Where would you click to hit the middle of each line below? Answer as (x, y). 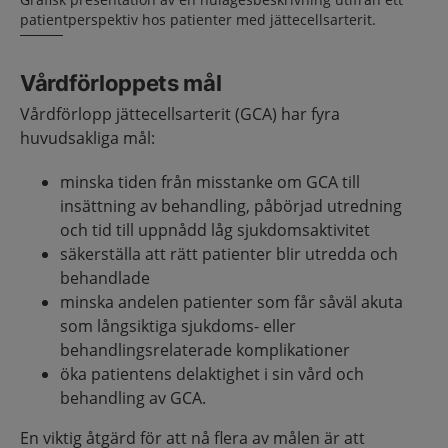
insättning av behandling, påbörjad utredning (231, 205)
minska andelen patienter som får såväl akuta (231, 301)
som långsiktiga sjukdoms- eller (178, 325)
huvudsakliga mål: (87, 137)
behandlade (105, 277)
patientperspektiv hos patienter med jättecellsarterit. (198, 19)
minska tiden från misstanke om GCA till (210, 181)
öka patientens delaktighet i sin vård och (212, 373)
